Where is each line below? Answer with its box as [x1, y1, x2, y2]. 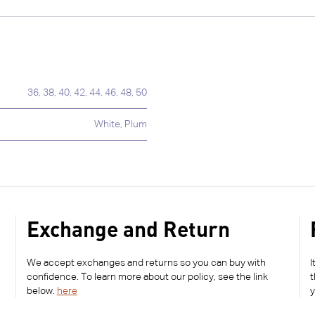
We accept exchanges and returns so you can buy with [26, 258, 266, 269]
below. [26, 286, 57, 297]
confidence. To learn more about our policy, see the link [26, 272, 268, 283]
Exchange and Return [26, 216, 230, 242]
